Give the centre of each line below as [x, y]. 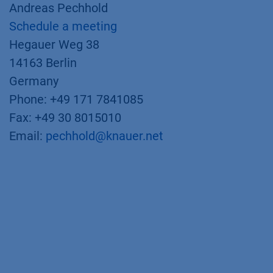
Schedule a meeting [63, 26]
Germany [34, 81]
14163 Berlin [43, 63]
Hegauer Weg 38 [54, 44]
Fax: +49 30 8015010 [65, 118]
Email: [27, 136]
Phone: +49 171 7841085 [76, 99]
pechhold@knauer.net [105, 136]
